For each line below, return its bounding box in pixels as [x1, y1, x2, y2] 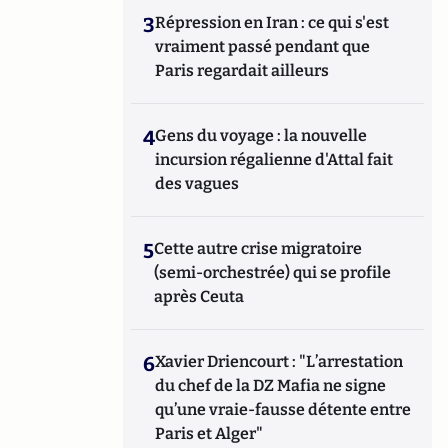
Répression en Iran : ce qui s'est [155, 13, 390, 32]
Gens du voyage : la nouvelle [155, 126, 368, 145]
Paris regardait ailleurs [155, 61, 330, 80]
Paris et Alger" [155, 424, 264, 443]
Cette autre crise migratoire [154, 239, 363, 258]
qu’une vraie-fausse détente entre [155, 400, 412, 419]
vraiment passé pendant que [155, 37, 371, 56]
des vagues [155, 174, 240, 193]
